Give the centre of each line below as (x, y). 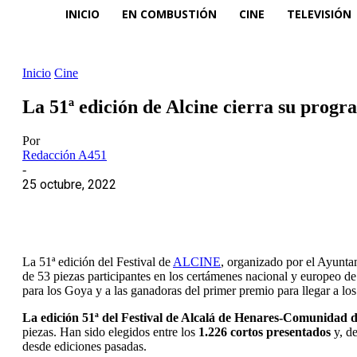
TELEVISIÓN (319, 14)
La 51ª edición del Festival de (98, 261)
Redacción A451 (65, 155)
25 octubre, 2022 (69, 184)
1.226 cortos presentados (263, 331)
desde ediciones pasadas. (84, 346)
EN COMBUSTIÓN (169, 14)
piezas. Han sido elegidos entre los (109, 331)
